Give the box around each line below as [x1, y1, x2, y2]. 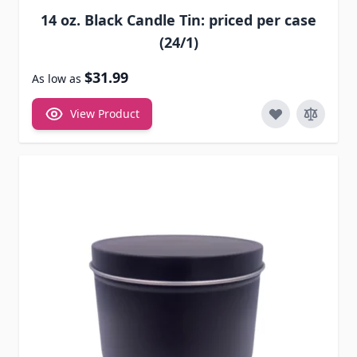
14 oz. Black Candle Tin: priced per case [41, 10, 316, 30]
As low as [32, 71, 81, 87]
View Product [70, 106, 139, 122]
